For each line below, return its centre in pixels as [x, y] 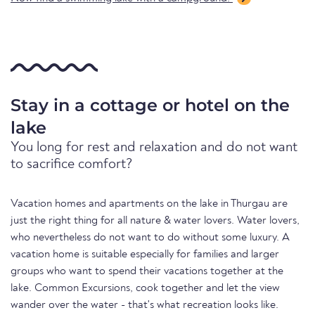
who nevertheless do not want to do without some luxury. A [150, 238]
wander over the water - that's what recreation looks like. [144, 306]
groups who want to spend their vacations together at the [147, 272]
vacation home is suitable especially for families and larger [145, 255]
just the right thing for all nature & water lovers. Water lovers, [155, 221]
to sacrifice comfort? [72, 165]
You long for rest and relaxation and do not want [154, 148]
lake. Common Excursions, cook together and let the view [145, 289]
